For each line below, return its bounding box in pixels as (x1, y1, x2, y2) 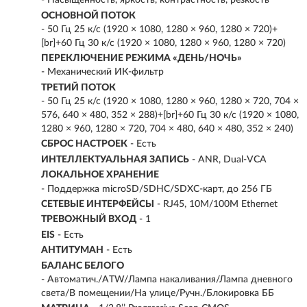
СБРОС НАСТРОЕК (41, 139, 127, 149)
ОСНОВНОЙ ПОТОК (41, 10, 136, 21)
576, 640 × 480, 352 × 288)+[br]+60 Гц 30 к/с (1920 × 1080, (41, 110, 299, 120)
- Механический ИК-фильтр (41, 67, 164, 77)
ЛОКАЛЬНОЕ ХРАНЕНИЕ (41, 170, 159, 180)
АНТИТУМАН (41, 245, 103, 256)
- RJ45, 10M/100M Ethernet (157, 199, 278, 209)
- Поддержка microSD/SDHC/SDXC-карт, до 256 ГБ (41, 184, 272, 194)
